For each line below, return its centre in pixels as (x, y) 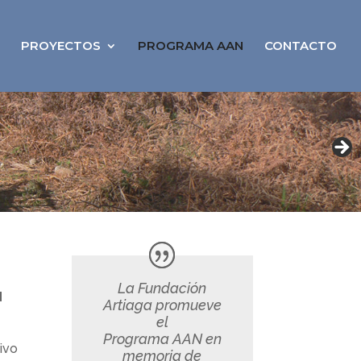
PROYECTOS (61, 46)
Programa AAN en (162, 339)
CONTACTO (301, 46)
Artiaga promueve (162, 305)
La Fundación (162, 288)
